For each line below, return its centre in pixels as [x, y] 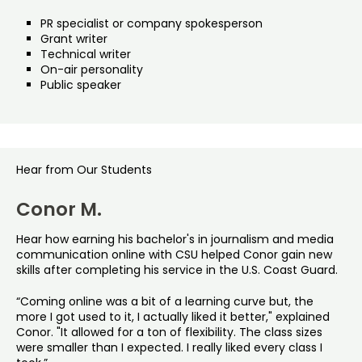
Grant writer [74, 38]
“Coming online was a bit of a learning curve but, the [165, 301]
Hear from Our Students [84, 169]
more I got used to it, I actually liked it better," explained [173, 316]
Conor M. [59, 209]
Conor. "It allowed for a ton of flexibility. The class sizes [169, 332]
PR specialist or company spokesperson [152, 23]
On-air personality [92, 69]
